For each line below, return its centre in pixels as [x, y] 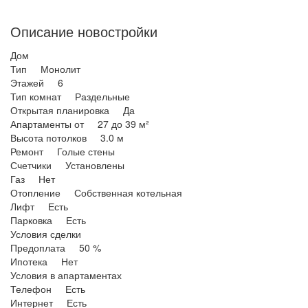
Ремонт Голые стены [63, 151]
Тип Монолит [45, 68]
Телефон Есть [48, 288]
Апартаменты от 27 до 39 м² [80, 123]
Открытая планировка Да [73, 110]
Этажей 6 [37, 82]
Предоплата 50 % [56, 247]
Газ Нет [33, 178]
